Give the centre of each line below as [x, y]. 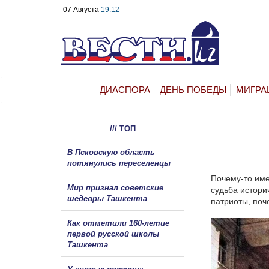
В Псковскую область [111, 152]
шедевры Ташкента [107, 198]
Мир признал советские [115, 187]
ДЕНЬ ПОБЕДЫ [193, 89]
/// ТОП [122, 128]
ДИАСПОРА [125, 89]
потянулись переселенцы [120, 163]
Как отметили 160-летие [118, 223]
